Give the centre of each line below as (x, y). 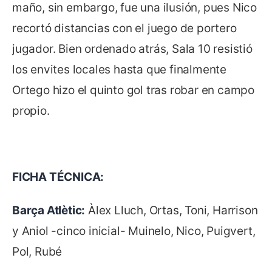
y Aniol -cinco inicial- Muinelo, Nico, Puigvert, (134, 231)
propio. (31, 110)
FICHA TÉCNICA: (58, 177)
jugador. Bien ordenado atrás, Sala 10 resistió (132, 49)
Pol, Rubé (37, 252)
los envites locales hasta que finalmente (119, 69)
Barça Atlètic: (49, 211)
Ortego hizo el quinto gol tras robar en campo (133, 90)
